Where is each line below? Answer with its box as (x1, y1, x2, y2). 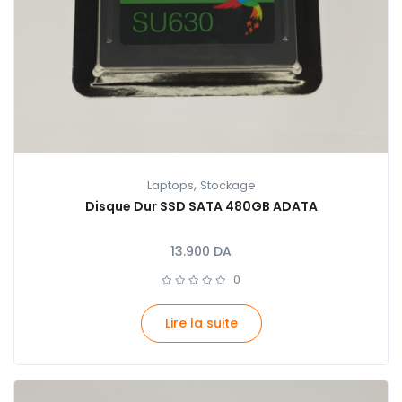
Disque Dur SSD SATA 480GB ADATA (84, 197, 318, 215)
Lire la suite (164, 313, 238, 332)
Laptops (146, 177, 194, 193)
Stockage (199, 177, 256, 193)
